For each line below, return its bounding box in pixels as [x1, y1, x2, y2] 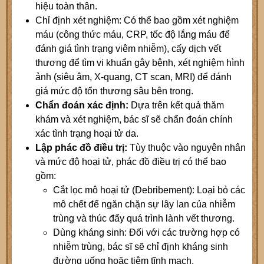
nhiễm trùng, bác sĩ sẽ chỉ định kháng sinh [53, 242, 228, 252]
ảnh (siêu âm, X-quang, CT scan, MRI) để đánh [35, 72, 232, 82]
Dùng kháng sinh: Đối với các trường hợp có [53, 227, 240, 238]
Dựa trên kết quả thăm [128, 100, 224, 111]
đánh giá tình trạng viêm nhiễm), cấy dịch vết [35, 44, 221, 54]
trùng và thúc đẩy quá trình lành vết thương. [53, 213, 235, 224]
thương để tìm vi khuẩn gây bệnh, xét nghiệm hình [35, 58, 245, 68]
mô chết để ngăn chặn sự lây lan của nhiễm [53, 199, 235, 210]
